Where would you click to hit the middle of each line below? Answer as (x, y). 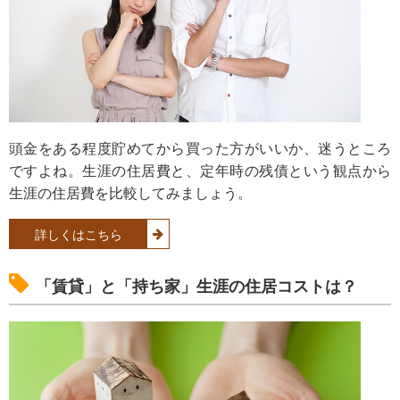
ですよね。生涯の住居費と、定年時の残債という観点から (200, 170)
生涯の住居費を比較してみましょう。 (130, 192)
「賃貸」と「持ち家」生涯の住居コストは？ (196, 286)
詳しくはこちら (78, 234)
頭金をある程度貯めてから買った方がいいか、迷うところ (200, 148)
